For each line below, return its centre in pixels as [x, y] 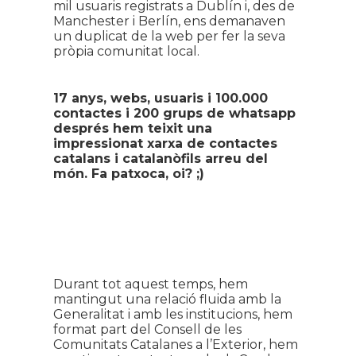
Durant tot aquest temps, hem [150, 284]
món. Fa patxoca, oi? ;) [128, 174]
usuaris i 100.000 [211, 98]
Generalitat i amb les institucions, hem [172, 314]
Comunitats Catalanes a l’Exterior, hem [175, 344]
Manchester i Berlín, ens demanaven [169, 21]
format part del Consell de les [147, 329]
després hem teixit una [132, 128]
